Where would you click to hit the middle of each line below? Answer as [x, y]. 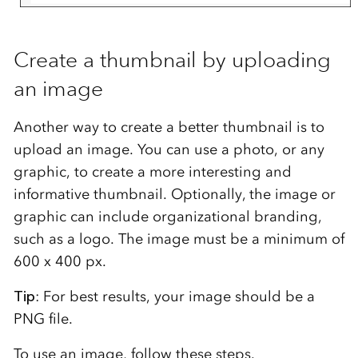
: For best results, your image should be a [175, 297]
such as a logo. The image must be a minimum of [179, 239]
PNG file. [43, 319]
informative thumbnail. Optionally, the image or [174, 195]
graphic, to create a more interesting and [152, 172]
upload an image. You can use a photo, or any [169, 150]
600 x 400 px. [60, 262]
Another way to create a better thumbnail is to [169, 127]
